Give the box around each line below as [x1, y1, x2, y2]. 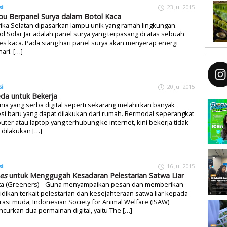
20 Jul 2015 [167, 82, 195, 90]
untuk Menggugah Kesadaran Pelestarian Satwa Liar [7, 170, 184, 180]
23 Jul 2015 [167, 3, 195, 11]
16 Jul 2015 [167, 162, 195, 170]
